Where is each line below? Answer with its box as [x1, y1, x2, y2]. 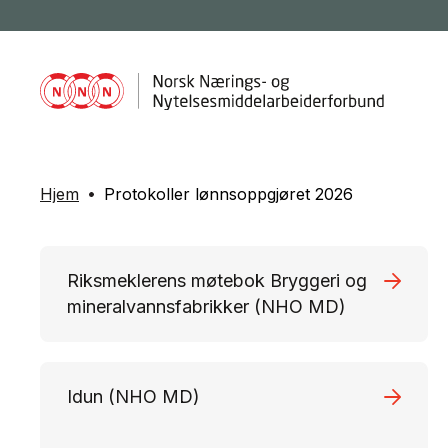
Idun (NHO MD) [67, 386, 200, 407]
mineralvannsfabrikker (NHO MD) [67, 296, 346, 317]
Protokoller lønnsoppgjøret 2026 [104, 184, 353, 204]
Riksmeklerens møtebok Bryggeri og [67, 270, 367, 291]
